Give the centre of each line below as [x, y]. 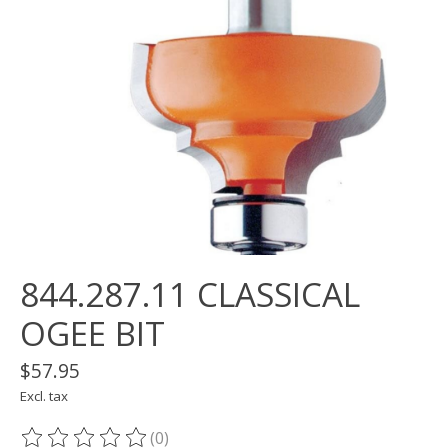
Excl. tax [44, 396]
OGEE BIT [92, 334]
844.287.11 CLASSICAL [190, 295]
